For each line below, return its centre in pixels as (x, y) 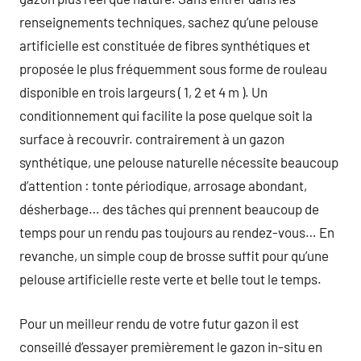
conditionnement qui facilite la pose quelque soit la (166, 115)
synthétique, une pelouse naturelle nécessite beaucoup (179, 162)
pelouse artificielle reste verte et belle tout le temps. (170, 279)
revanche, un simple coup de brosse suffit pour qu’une (174, 255)
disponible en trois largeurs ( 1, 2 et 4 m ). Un (143, 92)
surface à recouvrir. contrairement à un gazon (152, 139)
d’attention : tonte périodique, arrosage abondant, (163, 185)
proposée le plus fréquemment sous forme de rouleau (173, 68)
